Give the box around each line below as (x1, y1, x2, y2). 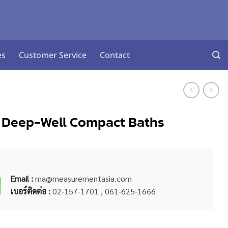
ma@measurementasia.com (33, 173, 132, 184)
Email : (10, 173, 34, 184)
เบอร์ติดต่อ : (10, 185, 51, 196)
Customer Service (19, 49, 87, 61)
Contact (100, 49, 130, 61)
